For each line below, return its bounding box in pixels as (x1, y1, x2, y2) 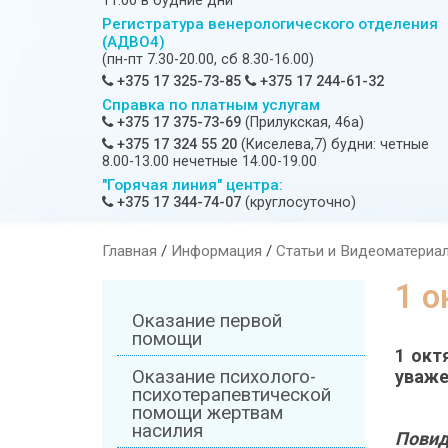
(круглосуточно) (241, 194, 356, 212)
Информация (171, 242, 262, 261)
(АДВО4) (102, 33, 165, 52)
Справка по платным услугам (102, 96, 320, 115)
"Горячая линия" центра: (102, 176, 283, 195)
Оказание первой (132, 310, 282, 333)
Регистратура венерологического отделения (102, 15, 438, 34)
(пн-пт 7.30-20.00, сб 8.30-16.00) (102, 51, 314, 69)
